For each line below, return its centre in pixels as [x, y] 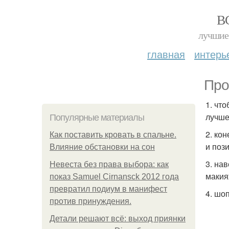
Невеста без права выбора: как [109, 164]
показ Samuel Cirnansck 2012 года [114, 177]
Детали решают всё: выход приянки [118, 219]
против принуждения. [90, 201]
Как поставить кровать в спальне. [113, 135]
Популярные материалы [97, 118]
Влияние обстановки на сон [102, 147]
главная [166, 54]
